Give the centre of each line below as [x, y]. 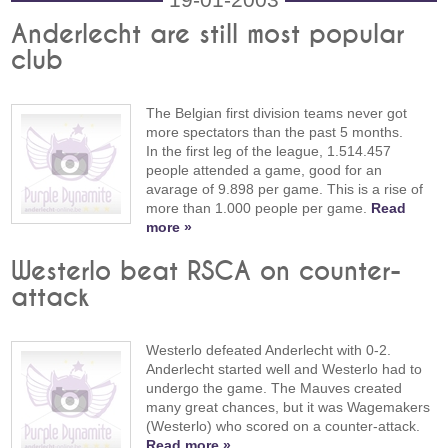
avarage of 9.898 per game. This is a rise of [285, 189]
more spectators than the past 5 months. [275, 132]
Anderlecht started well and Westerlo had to [284, 368]
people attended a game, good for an [264, 170]
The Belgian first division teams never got [277, 113]
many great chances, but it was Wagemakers [288, 406]
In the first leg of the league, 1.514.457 [269, 151]
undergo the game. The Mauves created [274, 387]
